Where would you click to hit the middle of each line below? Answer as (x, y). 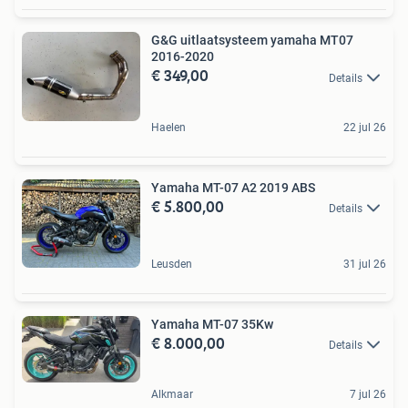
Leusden (172, 264)
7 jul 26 (368, 395)
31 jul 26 (365, 264)
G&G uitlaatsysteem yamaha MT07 (252, 41)
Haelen (168, 127)
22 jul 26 (365, 127)
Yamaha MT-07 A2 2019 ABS (233, 187)
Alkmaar (172, 395)
